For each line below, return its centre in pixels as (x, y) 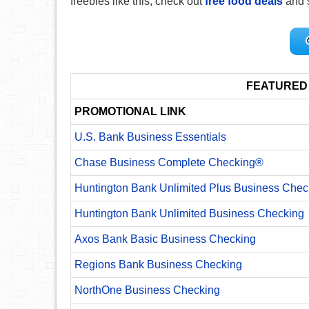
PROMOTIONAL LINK (130, 111)
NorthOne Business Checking (147, 290)
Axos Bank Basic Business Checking (165, 239)
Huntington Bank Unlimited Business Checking (189, 213)
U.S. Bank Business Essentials (150, 137)
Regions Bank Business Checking (158, 264)
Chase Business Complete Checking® (169, 162)
